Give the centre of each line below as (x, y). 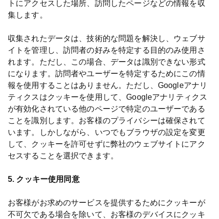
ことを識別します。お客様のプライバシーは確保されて (107, 120)
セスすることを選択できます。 (63, 156)
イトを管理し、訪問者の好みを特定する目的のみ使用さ (107, 50)
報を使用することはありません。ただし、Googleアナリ (108, 85)
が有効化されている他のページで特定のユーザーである (107, 109)
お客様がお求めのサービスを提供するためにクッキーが (107, 203)
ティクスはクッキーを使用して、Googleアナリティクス (108, 97)
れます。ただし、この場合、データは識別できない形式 (107, 62)
